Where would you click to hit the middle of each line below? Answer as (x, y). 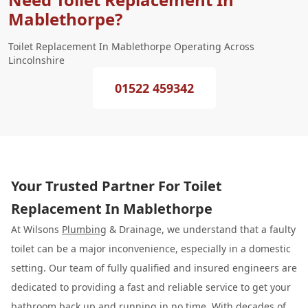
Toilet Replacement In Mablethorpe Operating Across (131, 46)
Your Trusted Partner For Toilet (117, 186)
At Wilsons (36, 229)
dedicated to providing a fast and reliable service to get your (151, 287)
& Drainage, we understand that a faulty (201, 229)
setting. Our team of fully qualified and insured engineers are (154, 268)
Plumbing (84, 229)
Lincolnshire (36, 60)
